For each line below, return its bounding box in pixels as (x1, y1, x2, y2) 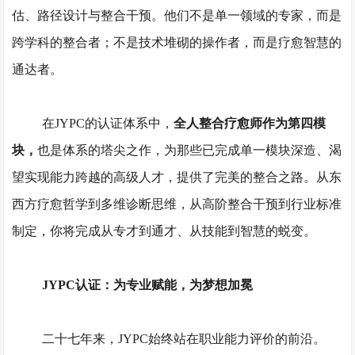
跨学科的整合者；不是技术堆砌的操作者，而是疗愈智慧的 (12, 36, 342, 49)
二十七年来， (41, 332, 118, 345)
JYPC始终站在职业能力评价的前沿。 (117, 332, 326, 345)
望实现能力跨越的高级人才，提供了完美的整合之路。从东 (12, 170, 342, 184)
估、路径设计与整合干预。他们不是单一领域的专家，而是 (12, 9, 342, 22)
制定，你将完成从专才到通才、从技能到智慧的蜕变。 (12, 224, 317, 238)
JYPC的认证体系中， (54, 116, 174, 130)
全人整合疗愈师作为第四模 (173, 116, 326, 130)
